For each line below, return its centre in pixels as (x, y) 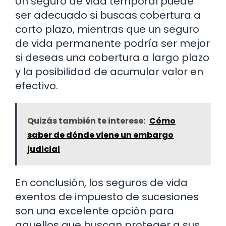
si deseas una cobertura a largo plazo (112, 57)
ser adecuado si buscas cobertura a (108, 15)
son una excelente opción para (95, 211)
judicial (44, 149)
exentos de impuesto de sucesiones (107, 196)
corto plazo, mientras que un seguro (107, 29)
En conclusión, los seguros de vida (101, 182)
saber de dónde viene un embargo (100, 135)
